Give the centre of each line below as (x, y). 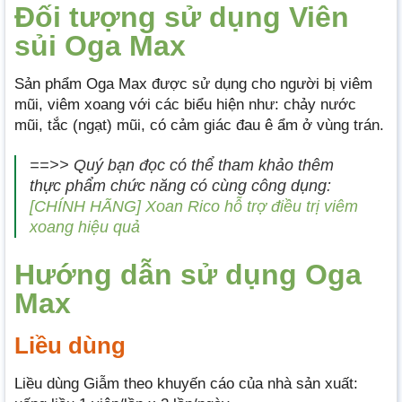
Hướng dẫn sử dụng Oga (188, 275)
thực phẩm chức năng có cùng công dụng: (180, 185)
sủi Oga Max (100, 45)
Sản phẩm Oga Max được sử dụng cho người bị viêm (193, 83)
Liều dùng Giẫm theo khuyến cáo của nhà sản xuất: (186, 384)
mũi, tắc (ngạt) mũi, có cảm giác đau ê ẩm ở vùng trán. (199, 125)
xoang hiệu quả (85, 227)
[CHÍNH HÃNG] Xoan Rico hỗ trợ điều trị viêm (194, 206)
